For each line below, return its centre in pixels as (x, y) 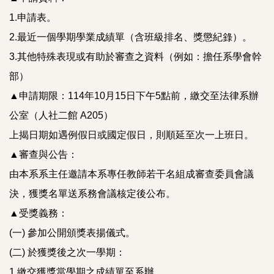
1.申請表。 (33, 17)
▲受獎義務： (39, 213)
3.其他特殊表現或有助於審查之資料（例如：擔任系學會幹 (135, 56)
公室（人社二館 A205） (61, 115)
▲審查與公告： (43, 154)
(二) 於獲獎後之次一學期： (67, 252)
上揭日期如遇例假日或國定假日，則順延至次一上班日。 (131, 135)
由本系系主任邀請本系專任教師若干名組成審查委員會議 (131, 174)
